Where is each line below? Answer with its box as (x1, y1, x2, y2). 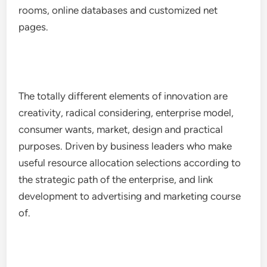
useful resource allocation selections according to (18, 157, 241, 169)
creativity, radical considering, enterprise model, (18, 107, 234, 119)
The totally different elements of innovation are (18, 90, 228, 102)
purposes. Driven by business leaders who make (18, 140, 232, 152)
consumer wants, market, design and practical (18, 123, 223, 135)
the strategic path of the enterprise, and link (18, 173, 213, 185)
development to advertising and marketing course (18, 190, 241, 202)
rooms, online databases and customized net (18, 4, 218, 16)
